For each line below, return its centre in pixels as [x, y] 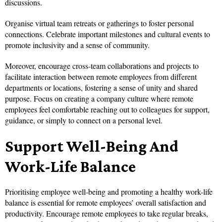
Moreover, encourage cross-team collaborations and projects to [102, 66]
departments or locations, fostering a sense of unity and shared [101, 88]
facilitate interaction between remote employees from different [101, 77]
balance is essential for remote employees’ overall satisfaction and [106, 203]
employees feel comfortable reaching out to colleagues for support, [107, 110]
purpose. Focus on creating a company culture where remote [99, 99]
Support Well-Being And [92, 146]
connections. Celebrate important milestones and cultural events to [108, 34]
